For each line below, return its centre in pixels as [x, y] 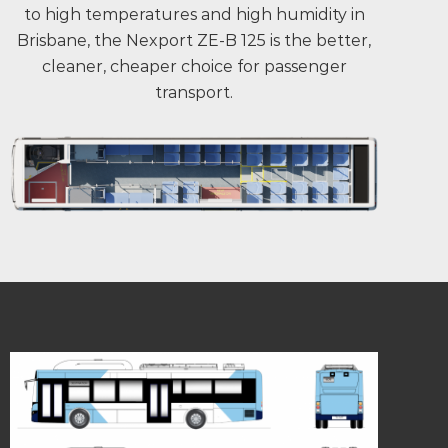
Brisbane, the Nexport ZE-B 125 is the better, [194, 40]
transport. [194, 92]
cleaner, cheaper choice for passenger [194, 66]
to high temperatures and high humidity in [194, 14]
